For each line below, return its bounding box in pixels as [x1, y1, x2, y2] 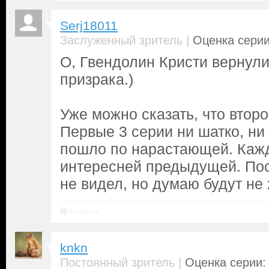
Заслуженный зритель [60, 34, 183, 47]
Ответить [70, 208, 99, 215]
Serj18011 [60, 19, 118, 33]
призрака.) [60, 71, 133, 88]
